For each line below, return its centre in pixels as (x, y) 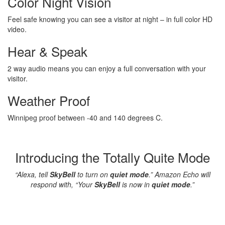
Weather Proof (49, 100)
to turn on (92, 174)
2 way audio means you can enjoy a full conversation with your (107, 68)
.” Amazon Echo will (179, 174)
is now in (136, 184)
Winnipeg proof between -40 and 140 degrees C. (85, 117)
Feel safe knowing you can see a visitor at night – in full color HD (110, 19)
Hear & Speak (47, 51)
